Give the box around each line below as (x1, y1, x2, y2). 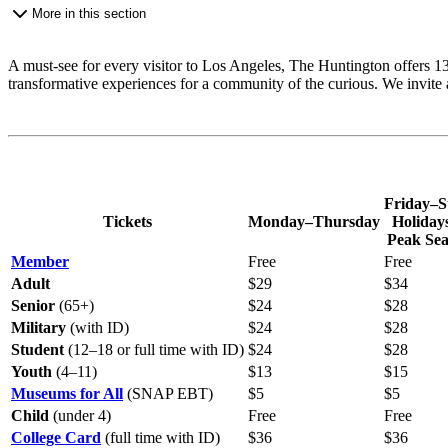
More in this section (32, 6, 146, 22)
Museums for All (11, 384, 123, 402)
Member (11, 252, 69, 270)
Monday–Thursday (248, 212, 380, 230)
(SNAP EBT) (123, 384, 213, 402)
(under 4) (53, 406, 111, 424)
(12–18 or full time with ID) (68, 340, 244, 358)
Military (11, 318, 70, 336)
